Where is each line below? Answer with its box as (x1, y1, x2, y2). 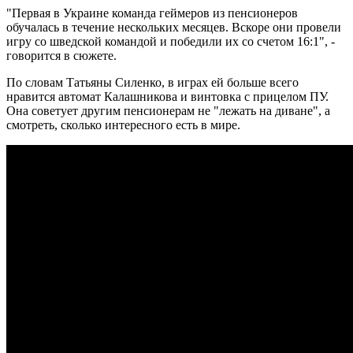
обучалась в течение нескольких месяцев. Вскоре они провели (6, 20, 341, 34)
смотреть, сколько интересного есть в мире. (6, 117, 240, 132)
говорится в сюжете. (6, 48, 117, 62)
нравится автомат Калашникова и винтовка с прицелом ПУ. (6, 89, 329, 103)
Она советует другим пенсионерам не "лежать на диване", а (6, 103, 330, 117)
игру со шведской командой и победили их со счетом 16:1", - (6, 34, 335, 48)
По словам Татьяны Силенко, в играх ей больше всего (6, 75, 299, 89)
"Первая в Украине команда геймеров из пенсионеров (6, 6, 298, 20)
